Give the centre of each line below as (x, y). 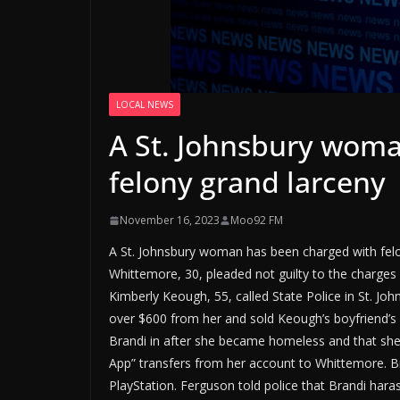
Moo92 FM (257, 221)
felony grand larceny (247, 182)
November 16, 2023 (170, 221)
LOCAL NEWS (145, 105)
